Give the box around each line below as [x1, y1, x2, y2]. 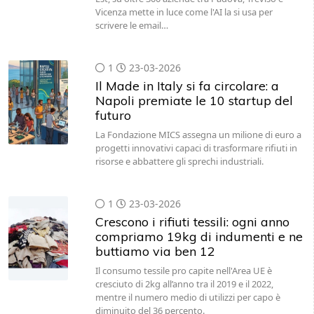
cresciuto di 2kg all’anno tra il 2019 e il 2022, [95, 278, 273, 290]
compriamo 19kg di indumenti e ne [95, 228, 303, 245]
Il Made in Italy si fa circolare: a [95, 78, 279, 94]
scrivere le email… [95, 19, 168, 32]
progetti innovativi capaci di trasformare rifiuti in [95, 142, 297, 154]
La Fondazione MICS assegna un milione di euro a [95, 128, 301, 141]
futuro [95, 107, 131, 123]
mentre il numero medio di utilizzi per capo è [95, 291, 280, 303]
